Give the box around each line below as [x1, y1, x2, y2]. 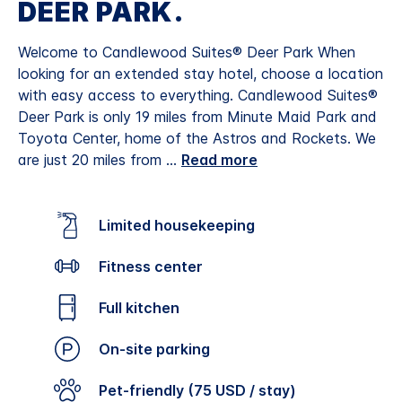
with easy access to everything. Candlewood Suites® [18, 86, 378, 105]
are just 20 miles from [18, 151, 166, 170]
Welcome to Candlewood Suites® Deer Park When [18, 43, 355, 62]
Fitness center [107, 258, 203, 276]
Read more [181, 151, 258, 170]
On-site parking [110, 340, 210, 359]
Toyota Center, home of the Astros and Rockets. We [18, 129, 376, 148]
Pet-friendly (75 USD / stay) [108, 381, 296, 400]
